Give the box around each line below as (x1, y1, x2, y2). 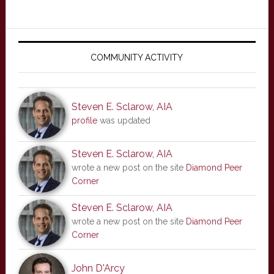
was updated (97, 115, 150, 125)
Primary (5, 28, 74, 50)
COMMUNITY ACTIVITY (91, 52, 183, 62)
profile (71, 115, 97, 125)
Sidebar (5, 50, 75, 72)
